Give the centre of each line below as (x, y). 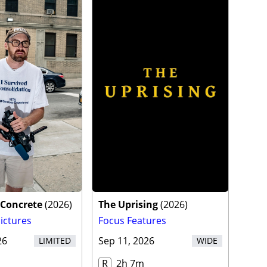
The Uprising (128, 205)
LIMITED (55, 241)
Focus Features (132, 221)
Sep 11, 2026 (126, 241)
